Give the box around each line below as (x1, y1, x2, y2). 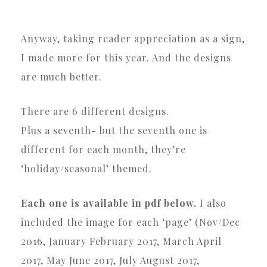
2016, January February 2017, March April (21, 234, 222, 247)
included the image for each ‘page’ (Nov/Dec (21, 215, 240, 228)
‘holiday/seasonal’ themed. (21, 162, 152, 175)
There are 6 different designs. (21, 104, 169, 117)
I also (197, 196, 226, 209)
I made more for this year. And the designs (21, 51, 231, 64)
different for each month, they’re (21, 142, 186, 156)
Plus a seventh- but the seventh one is (21, 123, 207, 136)
